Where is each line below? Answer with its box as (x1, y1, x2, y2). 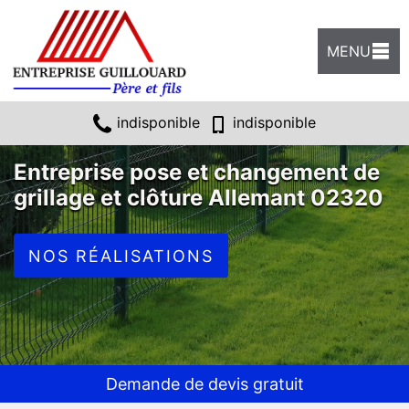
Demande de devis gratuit (105, 374, 304, 393)
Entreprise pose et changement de (14, 158, 380, 185)
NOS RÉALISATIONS (28, 246, 214, 266)
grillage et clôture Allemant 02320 (14, 184, 383, 211)
